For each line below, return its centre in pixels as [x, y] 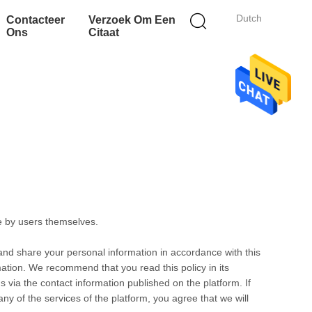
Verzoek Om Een [132, 20]
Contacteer [36, 20]
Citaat [103, 32]
